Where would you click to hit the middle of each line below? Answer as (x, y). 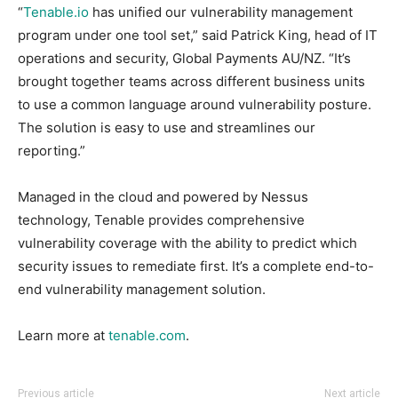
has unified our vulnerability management (221, 12)
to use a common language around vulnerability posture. (195, 104)
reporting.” (52, 150)
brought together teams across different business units (191, 81)
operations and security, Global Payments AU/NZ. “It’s (184, 58)
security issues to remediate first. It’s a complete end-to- (196, 266)
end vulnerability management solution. (142, 289)
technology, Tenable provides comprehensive (161, 219)
